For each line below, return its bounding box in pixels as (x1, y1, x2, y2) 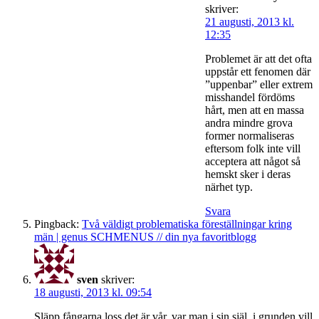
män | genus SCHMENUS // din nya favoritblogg (34, 230, 256, 243)
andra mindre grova (205, 116, 293, 129)
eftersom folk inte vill (205, 142, 300, 155)
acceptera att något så (205, 155, 300, 167)
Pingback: (34, 217, 82, 230)
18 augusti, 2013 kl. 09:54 (34, 286, 152, 298)
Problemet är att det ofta (205, 52, 312, 65)
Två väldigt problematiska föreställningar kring (82, 217, 292, 230)
